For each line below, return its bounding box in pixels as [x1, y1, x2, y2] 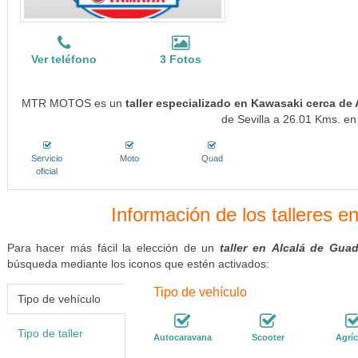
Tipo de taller [17, 327, 83, 340]
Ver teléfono [31, 53, 97, 66]
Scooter [251, 332, 284, 342]
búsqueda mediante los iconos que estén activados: [6, 257, 269, 270]
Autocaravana [153, 332, 212, 342]
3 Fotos [160, 53, 202, 66]
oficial [36, 166, 58, 176]
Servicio [31, 153, 63, 163]
